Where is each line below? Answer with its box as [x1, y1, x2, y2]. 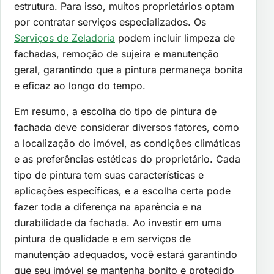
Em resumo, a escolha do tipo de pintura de [14, 105, 217, 118]
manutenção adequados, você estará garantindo [14, 248, 237, 261]
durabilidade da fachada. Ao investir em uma [14, 217, 221, 229]
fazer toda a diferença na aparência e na [14, 201, 202, 213]
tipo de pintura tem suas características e [14, 169, 204, 182]
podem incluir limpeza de [115, 32, 235, 45]
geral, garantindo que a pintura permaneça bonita [14, 64, 243, 76]
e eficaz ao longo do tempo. [14, 80, 146, 92]
